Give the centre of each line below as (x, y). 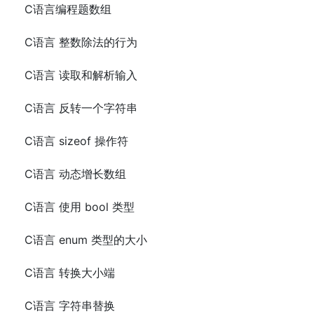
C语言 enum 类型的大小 (86, 240)
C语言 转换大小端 (70, 273)
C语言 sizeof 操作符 (76, 141)
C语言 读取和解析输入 (81, 75)
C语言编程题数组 (68, 9)
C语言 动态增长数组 (75, 174)
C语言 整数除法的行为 (81, 42)
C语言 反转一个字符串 (81, 108)
